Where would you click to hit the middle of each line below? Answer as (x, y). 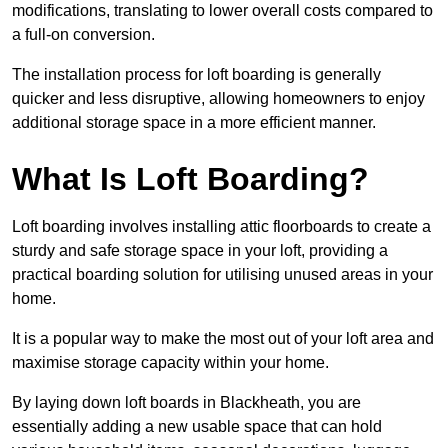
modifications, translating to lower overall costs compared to (222, 11)
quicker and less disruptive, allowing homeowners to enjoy (218, 99)
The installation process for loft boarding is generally (196, 75)
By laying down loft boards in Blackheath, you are (186, 403)
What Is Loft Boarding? (190, 179)
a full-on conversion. (83, 35)
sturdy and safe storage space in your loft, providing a (200, 251)
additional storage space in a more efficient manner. (194, 123)
